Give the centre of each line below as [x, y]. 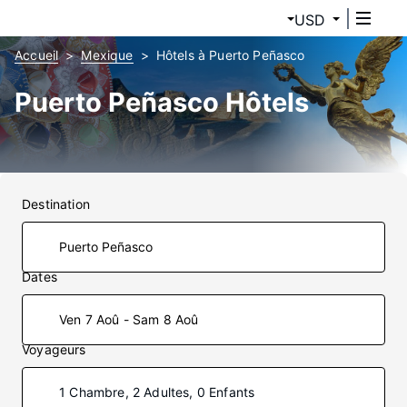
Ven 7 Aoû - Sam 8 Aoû [129, 319]
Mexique [107, 55]
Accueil [37, 55]
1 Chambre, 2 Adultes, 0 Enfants [157, 392]
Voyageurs [54, 349]
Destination [56, 204]
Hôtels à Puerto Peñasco [230, 55]
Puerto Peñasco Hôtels [162, 102]
